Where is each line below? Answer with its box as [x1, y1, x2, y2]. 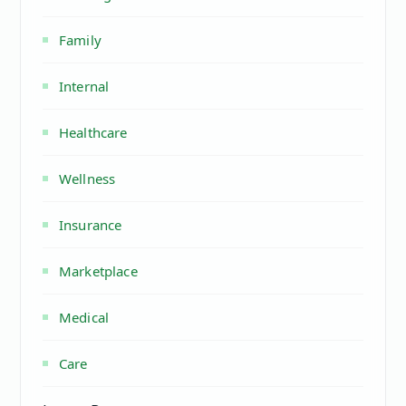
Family [59, 30, 101, 49]
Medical [59, 307, 110, 326]
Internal [59, 76, 110, 95]
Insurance [59, 215, 122, 234]
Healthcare [59, 122, 128, 141]
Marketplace [59, 261, 138, 280]
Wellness [59, 169, 116, 188]
